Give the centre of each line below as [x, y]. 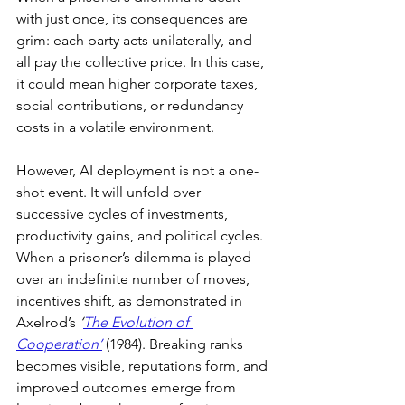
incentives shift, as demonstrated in [131, 301]
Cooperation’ [59, 344]
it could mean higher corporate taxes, [139, 84]
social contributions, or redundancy [132, 105]
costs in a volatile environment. [115, 127]
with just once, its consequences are [134, 19]
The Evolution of [138, 322]
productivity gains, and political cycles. [141, 235]
